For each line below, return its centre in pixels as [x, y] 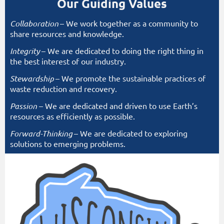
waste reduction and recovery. [63, 89]
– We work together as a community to [129, 23]
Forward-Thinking [41, 133]
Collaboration [34, 23]
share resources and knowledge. [67, 34]
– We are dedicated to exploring [131, 133]
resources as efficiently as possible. [72, 116]
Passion [24, 106]
